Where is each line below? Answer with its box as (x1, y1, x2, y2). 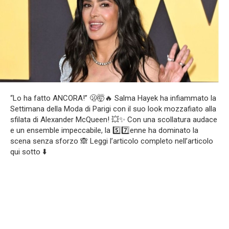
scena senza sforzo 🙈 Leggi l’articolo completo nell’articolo (10, 136, 213, 146)
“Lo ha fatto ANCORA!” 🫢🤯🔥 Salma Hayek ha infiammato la (10, 93, 216, 103)
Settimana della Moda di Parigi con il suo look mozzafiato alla (10, 104, 216, 113)
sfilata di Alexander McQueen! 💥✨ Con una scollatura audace (10, 114, 217, 124)
